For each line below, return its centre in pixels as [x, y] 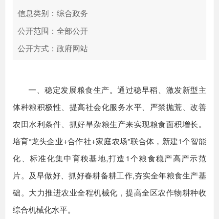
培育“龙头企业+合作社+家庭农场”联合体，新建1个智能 [109, 141]
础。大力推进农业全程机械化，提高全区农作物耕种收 [109, 192]
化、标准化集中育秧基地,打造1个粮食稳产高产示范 [109, 158]
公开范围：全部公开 [53, 31]
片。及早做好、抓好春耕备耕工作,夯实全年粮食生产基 [109, 175]
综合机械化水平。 [44, 209]
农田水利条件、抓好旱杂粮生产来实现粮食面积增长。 [109, 124]
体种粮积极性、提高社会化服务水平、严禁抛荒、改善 [109, 107]
